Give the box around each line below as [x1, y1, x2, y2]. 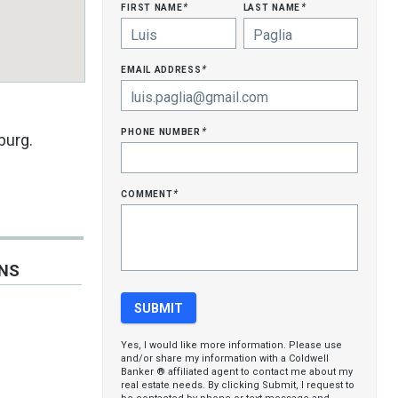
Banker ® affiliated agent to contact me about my [121, 366, 354, 378]
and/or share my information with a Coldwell [121, 353, 330, 364]
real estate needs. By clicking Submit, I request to [121, 379, 355, 391]
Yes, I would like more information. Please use [121, 339, 343, 351]
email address [121, 61, 205, 76]
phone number [121, 123, 204, 138]
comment [121, 186, 177, 200]
